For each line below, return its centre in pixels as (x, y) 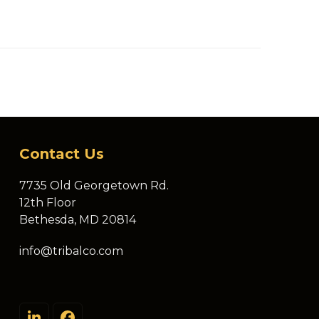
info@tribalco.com (71, 251)
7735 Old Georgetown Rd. (94, 186)
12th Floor (48, 203)
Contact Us (62, 154)
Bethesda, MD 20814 (78, 220)
